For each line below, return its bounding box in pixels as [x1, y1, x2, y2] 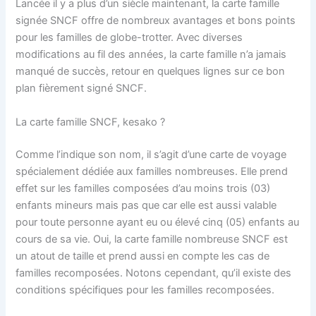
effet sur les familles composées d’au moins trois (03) [16, 181, 271, 195]
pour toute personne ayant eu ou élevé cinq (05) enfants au [16, 215, 300, 229]
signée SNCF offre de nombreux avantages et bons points [16, 14, 296, 28]
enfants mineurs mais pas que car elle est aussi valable [16, 198, 277, 212]
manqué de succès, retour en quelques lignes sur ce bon [16, 65, 286, 78]
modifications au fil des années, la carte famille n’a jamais [16, 48, 287, 61]
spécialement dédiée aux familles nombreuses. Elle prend [16, 164, 288, 178]
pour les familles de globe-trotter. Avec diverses [16, 31, 243, 44]
